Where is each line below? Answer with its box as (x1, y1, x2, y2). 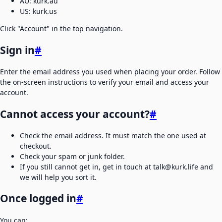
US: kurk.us (20, 6, 57, 16)
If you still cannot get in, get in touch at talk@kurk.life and (20, 162, 213, 172)
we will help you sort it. (20, 172, 97, 182)
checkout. (20, 141, 52, 151)
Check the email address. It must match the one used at (20, 131, 206, 141)
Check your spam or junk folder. (20, 152, 125, 162)
